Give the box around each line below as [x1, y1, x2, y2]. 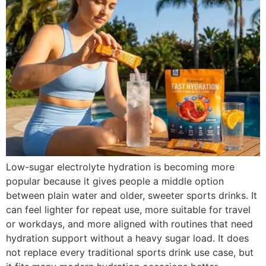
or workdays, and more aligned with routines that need [6, 217, 253, 230]
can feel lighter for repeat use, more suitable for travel [6, 203, 251, 216]
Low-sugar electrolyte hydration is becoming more [6, 160, 235, 173]
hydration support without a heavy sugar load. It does [6, 232, 249, 244]
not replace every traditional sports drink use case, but [6, 246, 254, 258]
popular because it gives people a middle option [6, 175, 224, 187]
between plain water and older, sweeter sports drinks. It [6, 189, 257, 201]
